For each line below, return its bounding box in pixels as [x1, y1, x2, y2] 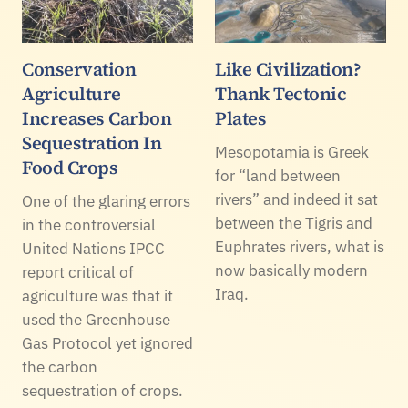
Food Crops [22, 155, 117, 181]
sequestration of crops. [22, 381, 183, 402]
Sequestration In [22, 130, 161, 157]
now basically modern [215, 260, 368, 281]
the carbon [22, 357, 97, 378]
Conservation [22, 56, 136, 83]
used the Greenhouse [22, 310, 170, 331]
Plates [215, 106, 266, 132]
